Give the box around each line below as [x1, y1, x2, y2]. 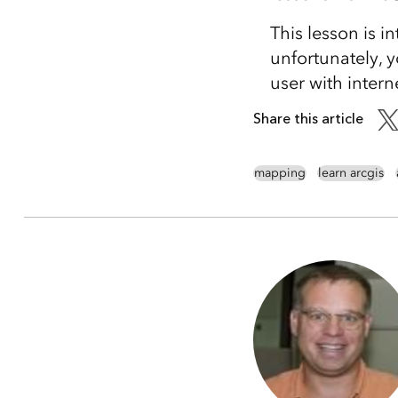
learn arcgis [317, 165, 384, 181]
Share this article [252, 110, 363, 127]
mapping [253, 165, 306, 181]
